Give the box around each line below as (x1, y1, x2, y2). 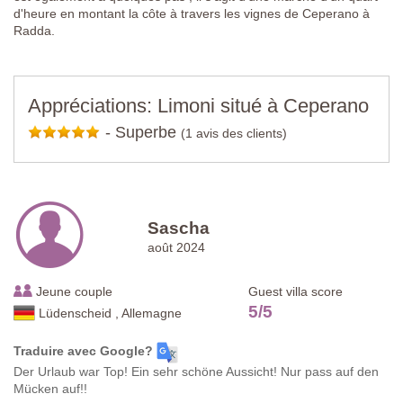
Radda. (13, 22, 55, 38)
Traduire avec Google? (13, 344, 153, 359)
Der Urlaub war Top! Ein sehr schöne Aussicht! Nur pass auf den (13, 363, 379, 379)
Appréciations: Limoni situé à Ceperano (28, 94, 369, 117)
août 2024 (148, 239, 206, 255)
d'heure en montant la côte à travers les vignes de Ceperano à (13, 5, 370, 21)
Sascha (148, 218, 210, 237)
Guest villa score (248, 283, 344, 299)
